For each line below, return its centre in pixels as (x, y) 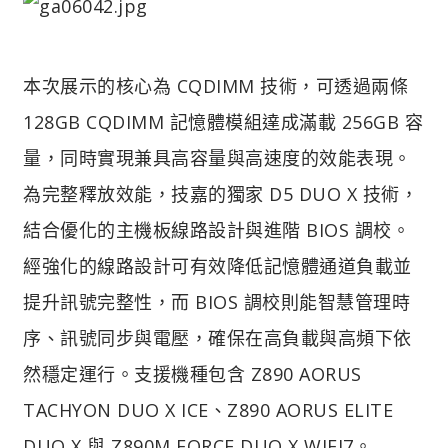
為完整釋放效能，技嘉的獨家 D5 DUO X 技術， (220, 193)
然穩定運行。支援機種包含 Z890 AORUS (192, 373)
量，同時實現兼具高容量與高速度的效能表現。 (217, 157)
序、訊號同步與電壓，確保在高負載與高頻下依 (217, 337)
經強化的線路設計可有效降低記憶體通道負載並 (217, 265)
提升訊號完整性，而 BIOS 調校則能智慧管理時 (216, 301)
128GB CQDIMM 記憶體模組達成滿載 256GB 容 (223, 121)
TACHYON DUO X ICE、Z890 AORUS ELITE (208, 409)
